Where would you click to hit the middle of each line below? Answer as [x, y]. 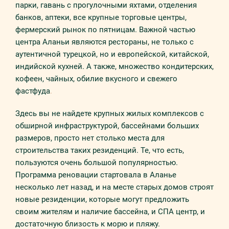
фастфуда [33, 91]
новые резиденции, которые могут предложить [102, 199]
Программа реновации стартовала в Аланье [96, 175]
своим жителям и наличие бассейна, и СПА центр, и [110, 212]
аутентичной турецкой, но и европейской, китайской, [112, 54]
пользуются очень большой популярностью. [97, 163]
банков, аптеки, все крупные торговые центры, [101, 17]
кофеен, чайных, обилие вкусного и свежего [96, 79]
